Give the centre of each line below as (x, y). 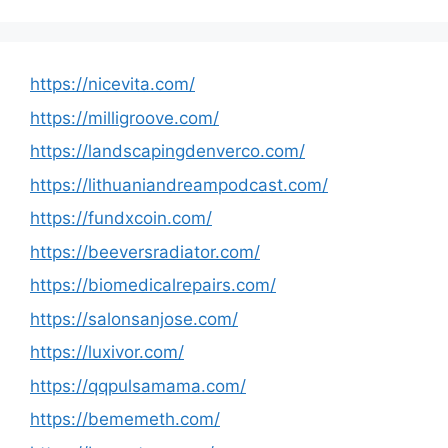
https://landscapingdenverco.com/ (167, 151)
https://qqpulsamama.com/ (138, 385)
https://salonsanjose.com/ (134, 318)
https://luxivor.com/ (107, 352)
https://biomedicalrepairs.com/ (153, 285)
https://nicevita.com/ (112, 84)
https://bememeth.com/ (125, 419)
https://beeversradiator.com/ (145, 251)
